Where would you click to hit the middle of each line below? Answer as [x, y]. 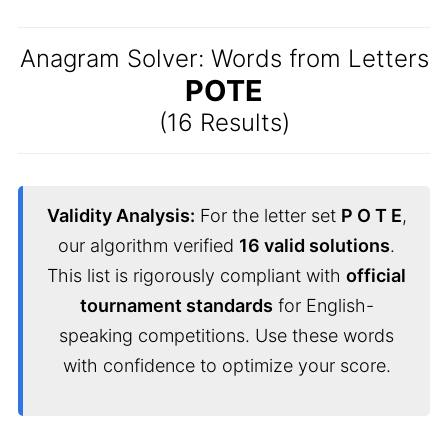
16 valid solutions [314, 245]
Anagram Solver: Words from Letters [224, 58]
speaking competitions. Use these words [226, 335]
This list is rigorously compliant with [196, 275]
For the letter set [267, 215]
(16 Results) [224, 122]
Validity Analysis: [120, 215]
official [376, 275]
